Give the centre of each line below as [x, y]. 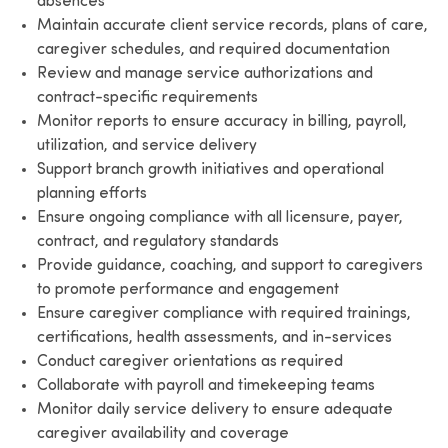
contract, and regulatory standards [157, 241]
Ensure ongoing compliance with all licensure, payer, [219, 217]
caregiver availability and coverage [162, 433]
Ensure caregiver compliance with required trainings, [223, 313]
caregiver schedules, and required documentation [213, 49]
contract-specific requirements [147, 97]
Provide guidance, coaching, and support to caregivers [229, 265]
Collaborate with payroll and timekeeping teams [205, 385]
